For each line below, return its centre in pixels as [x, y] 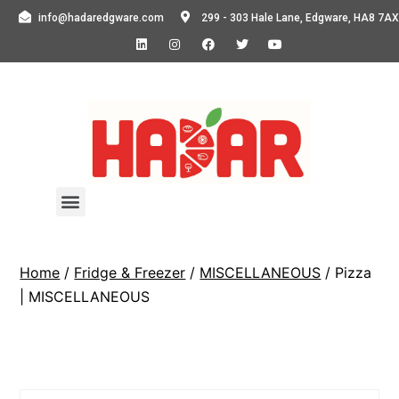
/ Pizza [346, 272]
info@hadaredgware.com [101, 18]
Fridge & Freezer [130, 272]
